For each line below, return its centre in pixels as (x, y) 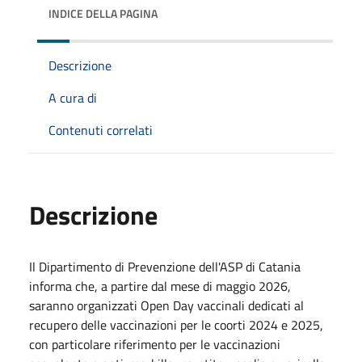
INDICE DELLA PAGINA (103, 13)
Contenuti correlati (101, 130)
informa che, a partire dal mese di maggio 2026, (160, 286)
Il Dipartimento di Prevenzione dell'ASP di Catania (165, 266)
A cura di (73, 97)
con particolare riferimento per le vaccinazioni (155, 344)
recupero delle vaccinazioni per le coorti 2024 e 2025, (176, 324)
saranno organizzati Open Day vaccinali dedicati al (166, 305)
